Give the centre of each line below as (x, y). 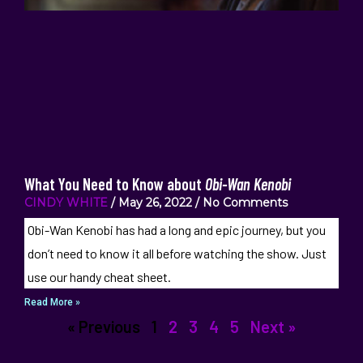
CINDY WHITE (66, 203)
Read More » (52, 303)
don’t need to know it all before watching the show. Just (177, 254)
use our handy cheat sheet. (99, 277)
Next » (273, 327)
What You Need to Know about (115, 184)
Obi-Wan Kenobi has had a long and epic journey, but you (176, 230)
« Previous (104, 327)
